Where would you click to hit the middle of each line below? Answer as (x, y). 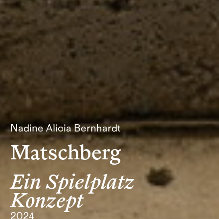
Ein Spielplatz (73, 182)
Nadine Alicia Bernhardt (66, 128)
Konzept (47, 201)
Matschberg (66, 153)
